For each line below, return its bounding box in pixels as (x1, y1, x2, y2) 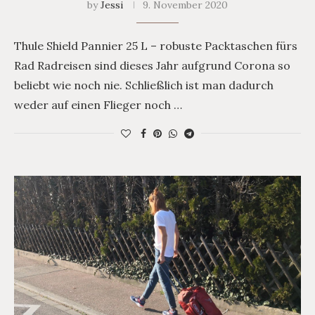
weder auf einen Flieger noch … (14, 98, 182, 112)
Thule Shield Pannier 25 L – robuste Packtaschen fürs (14, 39, 297, 53)
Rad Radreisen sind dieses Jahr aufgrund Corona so (14, 58, 290, 73)
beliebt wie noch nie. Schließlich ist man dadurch (14, 78, 274, 93)
